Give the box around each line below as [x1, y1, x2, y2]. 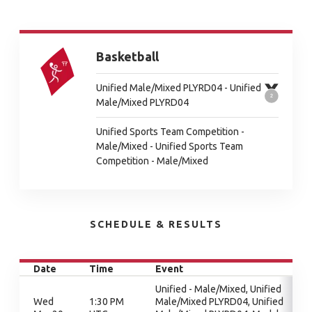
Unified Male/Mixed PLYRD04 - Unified [96, 82, 261, 93]
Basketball [96, 49, 159, 63]
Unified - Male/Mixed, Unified [155, 283, 281, 295]
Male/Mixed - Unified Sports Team [96, 141, 243, 152]
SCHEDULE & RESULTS [90, 219, 222, 230]
